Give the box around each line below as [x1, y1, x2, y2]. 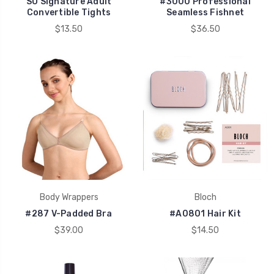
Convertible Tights [26, 7, 111, 18]
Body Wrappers [39, 191, 98, 202]
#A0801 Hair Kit [169, 208, 241, 219]
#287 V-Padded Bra [25, 208, 113, 219]
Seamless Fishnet [166, 7, 244, 18]
